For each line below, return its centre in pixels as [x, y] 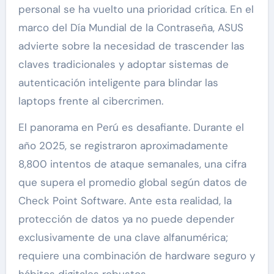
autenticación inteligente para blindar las [118, 83]
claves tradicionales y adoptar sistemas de [123, 65]
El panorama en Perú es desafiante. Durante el [131, 128]
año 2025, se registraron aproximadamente [123, 146]
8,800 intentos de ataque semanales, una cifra [132, 164]
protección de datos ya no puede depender [126, 219]
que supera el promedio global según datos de [132, 183]
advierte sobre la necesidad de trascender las [131, 46]
